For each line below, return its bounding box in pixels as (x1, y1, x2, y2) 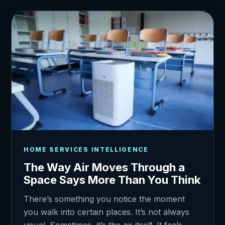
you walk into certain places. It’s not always (24, 207, 189, 217)
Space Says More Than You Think (24, 173, 200, 187)
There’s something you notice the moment (24, 194, 185, 204)
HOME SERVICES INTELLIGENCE (24, 146, 149, 154)
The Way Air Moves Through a (24, 161, 185, 174)
